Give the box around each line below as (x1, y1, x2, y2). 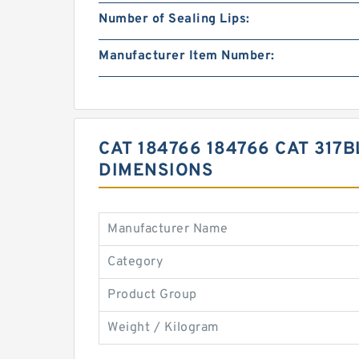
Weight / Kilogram (107, 320, 220, 336)
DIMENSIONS (99, 160, 213, 182)
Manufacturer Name (107, 221, 228, 237)
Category (107, 254, 163, 270)
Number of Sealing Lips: (99, 11, 250, 27)
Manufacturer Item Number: (99, 48, 275, 64)
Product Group (107, 287, 197, 303)
